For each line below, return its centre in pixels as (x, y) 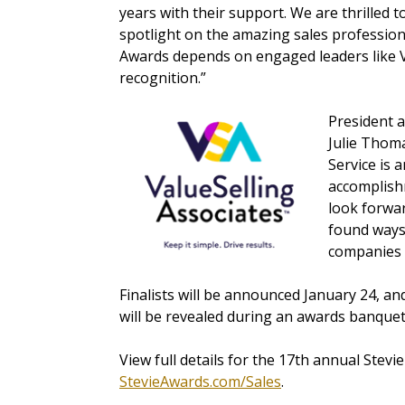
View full (150, 360)
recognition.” (163, 78)
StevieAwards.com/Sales (200, 382)
